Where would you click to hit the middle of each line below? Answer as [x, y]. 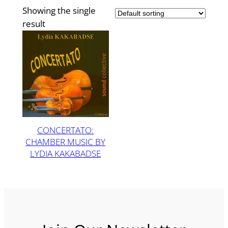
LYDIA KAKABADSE [66, 153]
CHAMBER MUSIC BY [66, 141]
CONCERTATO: [66, 130]
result [34, 24]
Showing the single [59, 11]
